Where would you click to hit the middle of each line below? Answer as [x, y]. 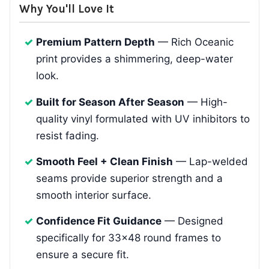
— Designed [192, 221]
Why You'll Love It [66, 9]
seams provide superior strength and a [129, 179]
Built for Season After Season [110, 102]
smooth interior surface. [93, 195]
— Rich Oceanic [194, 42]
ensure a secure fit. [82, 255]
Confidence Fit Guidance [98, 221]
